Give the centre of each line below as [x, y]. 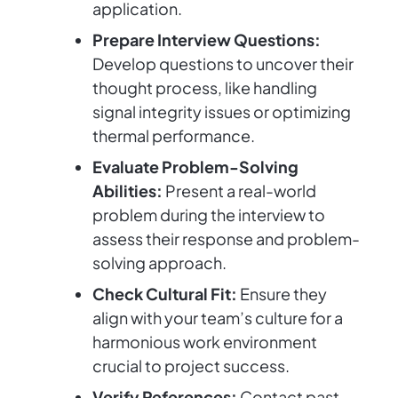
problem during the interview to [209, 215]
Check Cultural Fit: [165, 294]
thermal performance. [174, 136]
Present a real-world [239, 191]
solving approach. [159, 263]
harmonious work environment [205, 342]
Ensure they [282, 294]
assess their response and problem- [226, 239]
